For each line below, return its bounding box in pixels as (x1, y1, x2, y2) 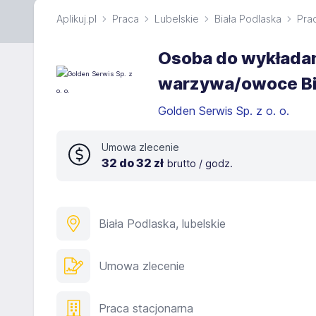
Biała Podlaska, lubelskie (99, 217, 226, 231)
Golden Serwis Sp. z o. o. (158, 104, 293, 118)
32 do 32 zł (102, 156, 164, 170)
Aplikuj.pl (56, 13, 97, 25)
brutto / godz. (167, 157, 233, 169)
